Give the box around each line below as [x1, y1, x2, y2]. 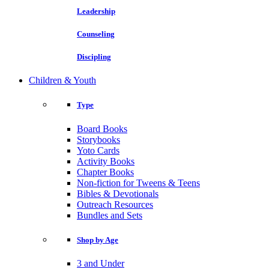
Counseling [77, 29, 115, 38]
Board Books [77, 123, 127, 134]
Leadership [77, 6, 115, 16]
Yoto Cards [77, 145, 119, 156]
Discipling [77, 52, 111, 61]
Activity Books [77, 156, 134, 166]
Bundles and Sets [77, 210, 142, 220]
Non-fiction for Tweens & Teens [77, 177, 200, 188]
